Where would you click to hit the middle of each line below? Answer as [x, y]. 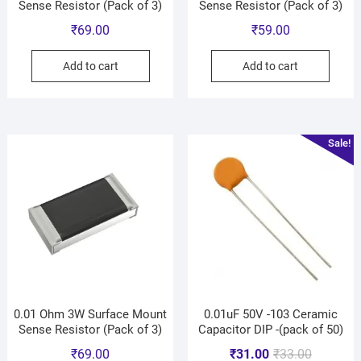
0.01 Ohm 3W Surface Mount [91, 315]
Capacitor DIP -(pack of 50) [270, 330]
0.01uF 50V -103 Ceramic [270, 315]
